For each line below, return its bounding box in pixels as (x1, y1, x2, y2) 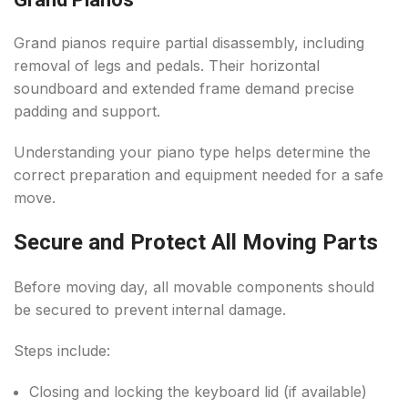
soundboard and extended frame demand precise (14, 79, 354, 98)
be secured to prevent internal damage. (14, 301, 286, 320)
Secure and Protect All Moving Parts (14, 229, 378, 256)
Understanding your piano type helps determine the (14, 143, 371, 162)
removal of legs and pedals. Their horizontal (14, 56, 320, 76)
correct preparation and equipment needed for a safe (14, 166, 383, 185)
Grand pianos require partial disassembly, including (14, 34, 364, 53)
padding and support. (14, 102, 160, 121)
